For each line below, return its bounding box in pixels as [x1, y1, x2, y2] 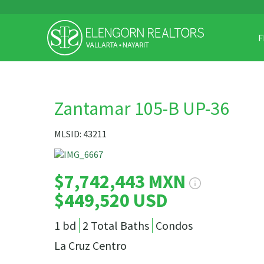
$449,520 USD [54, 189, 168, 212]
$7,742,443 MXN [54, 170, 189, 193]
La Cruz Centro [54, 238, 127, 253]
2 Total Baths [82, 218, 149, 233]
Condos [156, 218, 193, 233]
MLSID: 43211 [54, 128, 107, 140]
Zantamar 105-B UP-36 [54, 97, 229, 120]
